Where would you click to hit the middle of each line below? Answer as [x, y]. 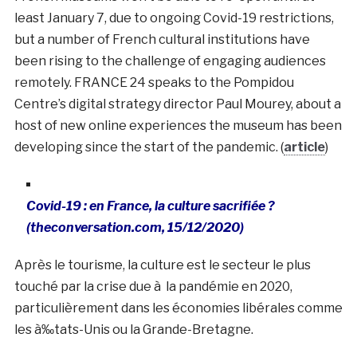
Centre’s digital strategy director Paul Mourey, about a [177, 104]
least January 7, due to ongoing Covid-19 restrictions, [174, 18]
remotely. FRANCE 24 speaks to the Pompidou [154, 82]
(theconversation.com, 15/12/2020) [135, 227]
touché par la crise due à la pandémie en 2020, [153, 286]
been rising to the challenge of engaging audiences [170, 61]
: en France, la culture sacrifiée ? [178, 206]
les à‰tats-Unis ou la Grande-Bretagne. [133, 329]
